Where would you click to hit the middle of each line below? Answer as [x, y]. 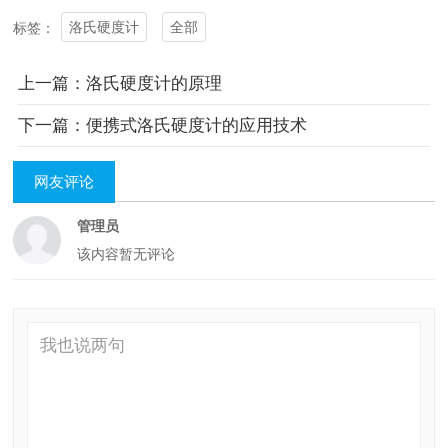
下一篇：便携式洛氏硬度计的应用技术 [162, 125]
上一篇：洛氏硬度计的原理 [119, 83]
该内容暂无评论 [125, 254]
